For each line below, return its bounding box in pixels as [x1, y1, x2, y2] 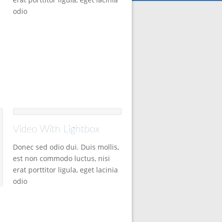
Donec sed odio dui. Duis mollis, [13, 142, 119, 152]
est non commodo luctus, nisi [13, 154, 110, 164]
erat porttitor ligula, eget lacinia [13, 165, 118, 175]
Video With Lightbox [13, 124, 100, 135]
